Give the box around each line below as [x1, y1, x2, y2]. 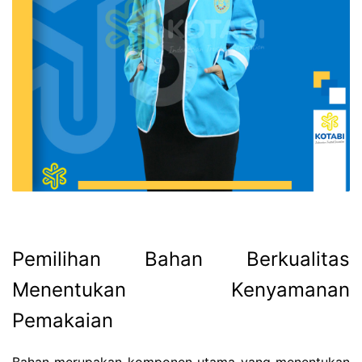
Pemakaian [12, 309, 113, 333]
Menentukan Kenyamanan [12, 278, 350, 302]
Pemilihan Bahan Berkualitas [12, 247, 350, 271]
